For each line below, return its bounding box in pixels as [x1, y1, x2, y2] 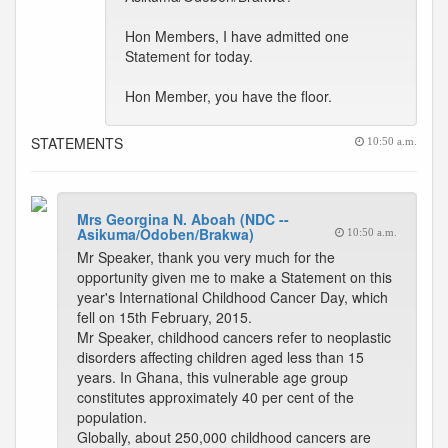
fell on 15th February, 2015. [77, 307, 252, 327]
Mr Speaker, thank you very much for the [77, 247, 335, 267]
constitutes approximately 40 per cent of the [77, 387, 354, 407]
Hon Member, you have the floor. [125, 86, 332, 106]
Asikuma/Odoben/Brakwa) [77, 224, 254, 244]
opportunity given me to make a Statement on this [77, 267, 392, 287]
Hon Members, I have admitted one [125, 26, 349, 46]
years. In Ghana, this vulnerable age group [77, 367, 348, 387]
